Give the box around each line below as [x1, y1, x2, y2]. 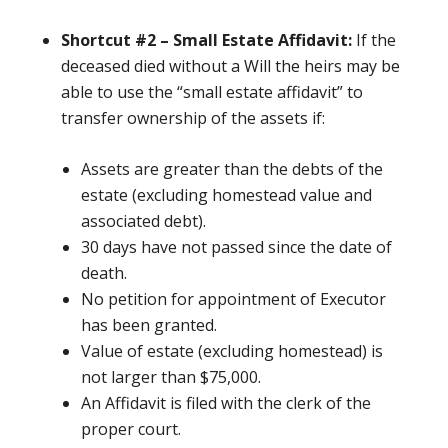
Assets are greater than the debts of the [80, 158, 383, 181]
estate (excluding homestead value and [80, 184, 372, 207]
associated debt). [80, 210, 206, 233]
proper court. [80, 418, 181, 441]
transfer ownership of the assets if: [60, 107, 325, 130]
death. [80, 262, 127, 285]
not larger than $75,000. [80, 366, 261, 389]
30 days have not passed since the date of [80, 236, 392, 259]
